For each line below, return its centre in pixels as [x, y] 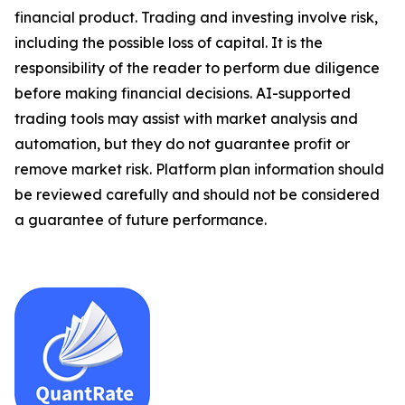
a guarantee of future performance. [141, 220]
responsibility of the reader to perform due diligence [197, 68]
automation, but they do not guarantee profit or [182, 144]
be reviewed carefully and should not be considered [197, 195]
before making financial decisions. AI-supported [183, 94]
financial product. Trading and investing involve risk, [196, 18]
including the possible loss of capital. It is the [169, 43]
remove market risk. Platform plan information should [199, 170]
